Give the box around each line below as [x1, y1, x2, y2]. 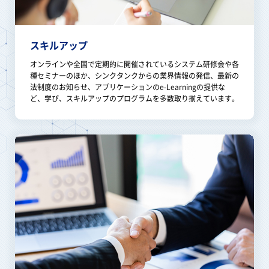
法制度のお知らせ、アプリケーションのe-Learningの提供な [30, 82, 225, 93]
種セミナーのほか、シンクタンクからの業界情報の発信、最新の [30, 70, 239, 82]
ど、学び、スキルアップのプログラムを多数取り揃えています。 [30, 93, 239, 104]
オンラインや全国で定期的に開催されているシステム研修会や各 [30, 59, 239, 70]
